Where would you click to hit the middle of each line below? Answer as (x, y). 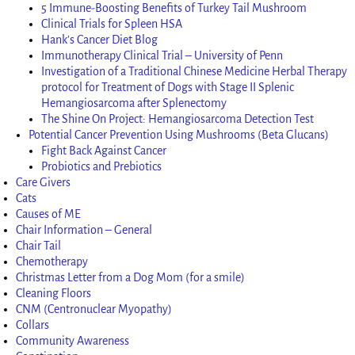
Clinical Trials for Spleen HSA (112, 23)
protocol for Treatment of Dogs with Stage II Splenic (168, 87)
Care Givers (44, 182)
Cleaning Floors (54, 293)
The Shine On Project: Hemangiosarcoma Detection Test (178, 118)
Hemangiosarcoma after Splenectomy (134, 103)
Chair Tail (39, 245)
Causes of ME (49, 214)
